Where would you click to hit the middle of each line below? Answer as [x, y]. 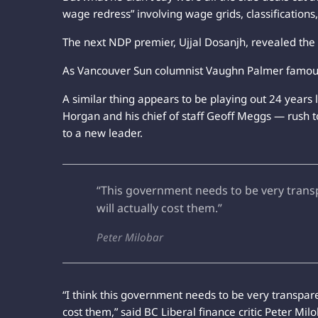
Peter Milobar [130, 237]
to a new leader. [103, 132]
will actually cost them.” [159, 208]
